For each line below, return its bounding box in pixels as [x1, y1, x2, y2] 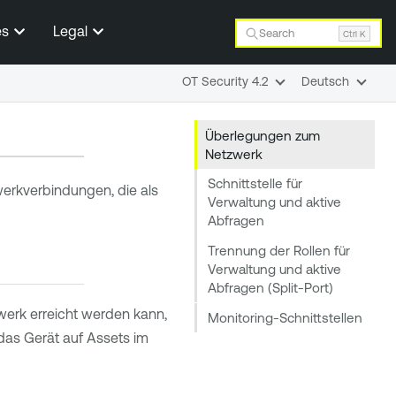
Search [259, 27, 295, 39]
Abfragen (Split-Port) [208, 280, 334, 296]
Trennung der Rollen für [208, 243, 351, 259]
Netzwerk [205, 146, 263, 162]
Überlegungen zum [205, 127, 321, 143]
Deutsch [301, 74, 349, 88]
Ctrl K [343, 27, 366, 39]
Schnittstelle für [208, 176, 303, 192]
